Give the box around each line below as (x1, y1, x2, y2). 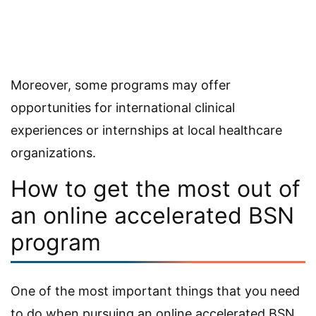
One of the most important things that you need (11, 283, 300, 298)
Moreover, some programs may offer (11, 77, 231, 92)
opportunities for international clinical (11, 99, 235, 115)
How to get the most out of (11, 174, 300, 202)
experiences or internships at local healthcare (11, 122, 282, 138)
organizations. (11, 145, 96, 160)
